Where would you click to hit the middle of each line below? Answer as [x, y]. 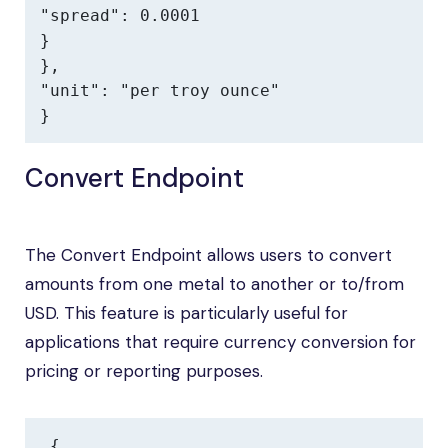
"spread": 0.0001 [120, 15]
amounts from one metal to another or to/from [214, 284]
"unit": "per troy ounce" [160, 90]
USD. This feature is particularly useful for [186, 313]
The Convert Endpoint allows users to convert [208, 255]
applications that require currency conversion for [220, 342]
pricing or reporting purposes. [144, 371]
